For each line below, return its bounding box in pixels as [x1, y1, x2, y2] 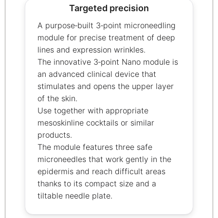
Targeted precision [69, 2, 149, 13]
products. [37, 129, 72, 140]
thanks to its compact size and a [37, 178, 156, 188]
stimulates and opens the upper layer [37, 81, 174, 91]
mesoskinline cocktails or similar [37, 117, 154, 127]
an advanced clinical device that [37, 69, 156, 79]
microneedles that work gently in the [37, 154, 171, 164]
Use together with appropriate [37, 105, 148, 115]
